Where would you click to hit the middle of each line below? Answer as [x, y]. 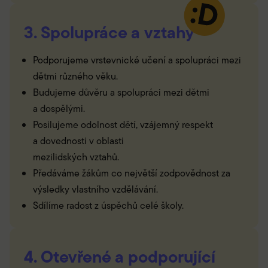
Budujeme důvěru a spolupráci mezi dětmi [121, 93]
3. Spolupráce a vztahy [109, 33]
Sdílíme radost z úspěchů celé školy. [108, 206]
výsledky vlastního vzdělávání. [95, 190]
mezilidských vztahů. [76, 157]
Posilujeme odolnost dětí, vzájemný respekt [123, 125]
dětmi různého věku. [75, 77]
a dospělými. [59, 109]
